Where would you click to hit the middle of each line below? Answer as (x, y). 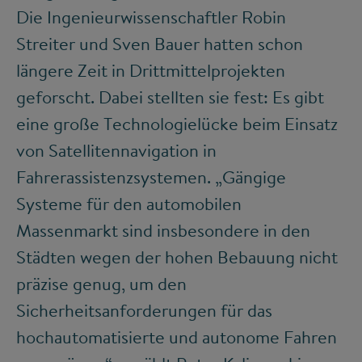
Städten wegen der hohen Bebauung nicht (177, 257)
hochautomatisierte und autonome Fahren (177, 337)
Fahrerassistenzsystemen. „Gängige (151, 177)
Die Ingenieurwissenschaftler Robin (151, 17)
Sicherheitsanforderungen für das (144, 311)
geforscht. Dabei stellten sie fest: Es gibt (170, 97)
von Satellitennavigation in (116, 151)
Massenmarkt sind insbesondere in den (163, 231)
